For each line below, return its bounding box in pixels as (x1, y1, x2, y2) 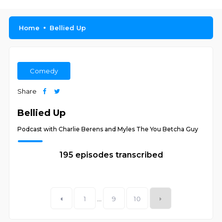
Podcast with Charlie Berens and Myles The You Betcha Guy (17, 125, 199, 133)
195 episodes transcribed (59, 150, 163, 160)
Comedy (30, 67, 58, 75)
